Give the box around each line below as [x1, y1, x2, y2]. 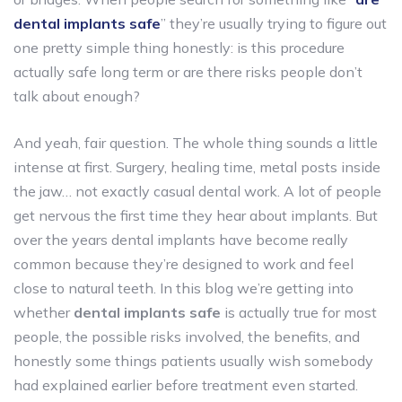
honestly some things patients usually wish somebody [13, 351, 373, 370]
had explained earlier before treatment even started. [13, 375, 358, 394]
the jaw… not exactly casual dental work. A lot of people [13, 181, 381, 200]
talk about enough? [13, 86, 140, 105]
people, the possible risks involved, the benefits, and [13, 327, 360, 345]
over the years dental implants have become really [13, 230, 348, 249]
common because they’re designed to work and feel [13, 254, 354, 273]
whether [13, 302, 74, 321]
